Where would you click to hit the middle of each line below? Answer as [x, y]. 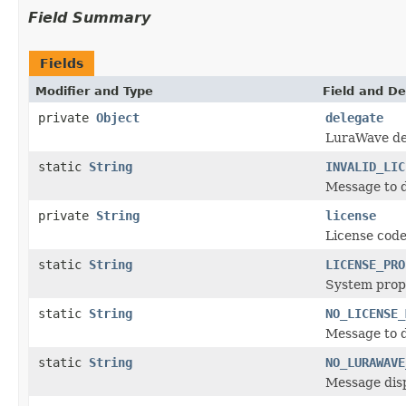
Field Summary [89, 17]
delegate [354, 117]
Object [118, 117]
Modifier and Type [94, 91]
